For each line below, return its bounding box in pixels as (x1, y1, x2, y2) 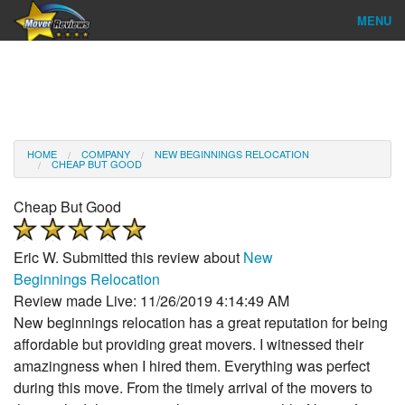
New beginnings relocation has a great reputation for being (14, 312, 388, 333)
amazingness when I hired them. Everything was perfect (14, 355, 370, 376)
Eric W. (14, 247, 59, 268)
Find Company (14, 52, 89, 69)
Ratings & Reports (14, 91, 109, 108)
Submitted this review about (59, 247, 243, 268)
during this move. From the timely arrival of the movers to (14, 377, 372, 398)
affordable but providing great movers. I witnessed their (14, 334, 363, 354)
